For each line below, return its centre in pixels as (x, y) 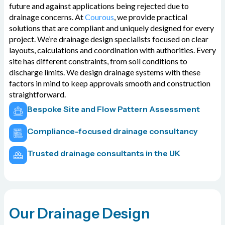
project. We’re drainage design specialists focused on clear (109, 39)
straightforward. (37, 94)
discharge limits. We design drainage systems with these (105, 72)
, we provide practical (151, 17)
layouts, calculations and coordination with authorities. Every (113, 50)
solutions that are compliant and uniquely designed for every (111, 28)
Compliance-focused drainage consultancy (113, 131)
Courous (99, 17)
